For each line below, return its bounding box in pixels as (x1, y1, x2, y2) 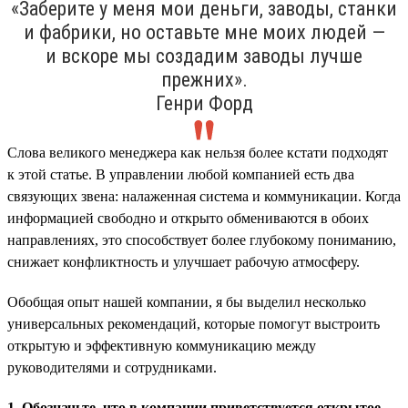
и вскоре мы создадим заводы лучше (46, 44, 362, 67)
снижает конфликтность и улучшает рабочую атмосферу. (7, 253, 360, 270)
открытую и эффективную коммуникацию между (7, 337, 316, 353)
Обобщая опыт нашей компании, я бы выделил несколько (7, 293, 366, 310)
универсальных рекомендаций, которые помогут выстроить (7, 315, 380, 331)
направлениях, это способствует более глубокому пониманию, (7, 231, 396, 248)
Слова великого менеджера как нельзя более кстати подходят (7, 144, 388, 160)
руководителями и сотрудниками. (7, 359, 217, 375)
